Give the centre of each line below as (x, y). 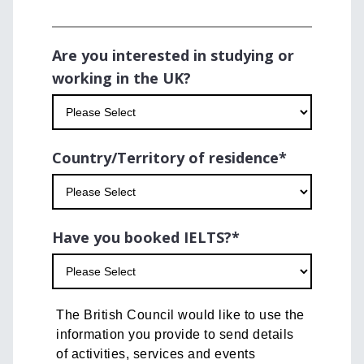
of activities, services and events (156, 354)
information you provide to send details (175, 335)
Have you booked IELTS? (142, 238)
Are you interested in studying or (173, 56)
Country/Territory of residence (165, 158)
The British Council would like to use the (180, 315)
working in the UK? (121, 78)
